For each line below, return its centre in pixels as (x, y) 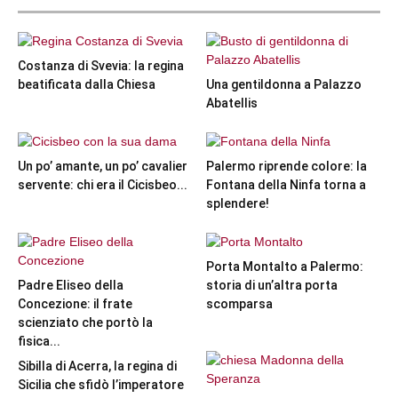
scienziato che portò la (85, 323)
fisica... (39, 342)
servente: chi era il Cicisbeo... (103, 185)
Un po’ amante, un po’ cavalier (103, 167)
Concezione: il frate (75, 304)
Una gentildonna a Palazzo (283, 85)
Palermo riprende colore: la (286, 167)
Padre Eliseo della (71, 286)
